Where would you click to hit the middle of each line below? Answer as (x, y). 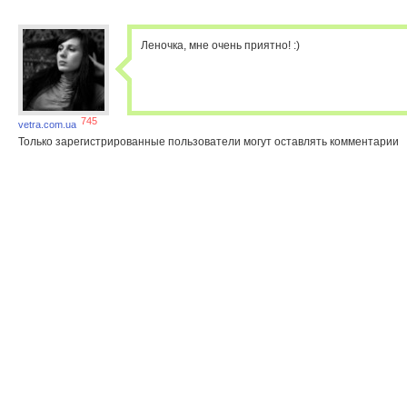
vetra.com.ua (49, 124)
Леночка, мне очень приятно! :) (220, 45)
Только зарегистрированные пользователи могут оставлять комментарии (208, 142)
